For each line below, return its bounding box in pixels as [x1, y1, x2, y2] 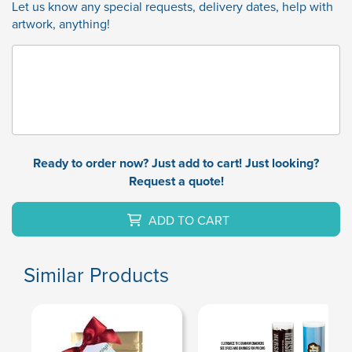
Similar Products [24, 260, 169, 289]
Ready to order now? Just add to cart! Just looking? [33, 154, 319, 173]
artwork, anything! [12, 15, 110, 33]
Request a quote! [128, 172, 224, 191]
